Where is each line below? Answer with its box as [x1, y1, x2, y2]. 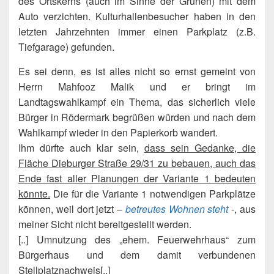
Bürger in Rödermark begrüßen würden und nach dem [18, 110, 256, 125]
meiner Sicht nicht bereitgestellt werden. [18, 217, 191, 232]
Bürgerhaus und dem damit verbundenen [18, 248, 256, 262]
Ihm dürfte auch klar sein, [18, 141, 144, 155]
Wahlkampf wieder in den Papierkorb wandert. [18, 125, 218, 140]
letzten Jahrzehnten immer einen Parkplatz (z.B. [18, 24, 256, 39]
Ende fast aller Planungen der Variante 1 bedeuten [18, 171, 256, 186]
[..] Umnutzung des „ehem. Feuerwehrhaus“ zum [18, 232, 256, 247]
